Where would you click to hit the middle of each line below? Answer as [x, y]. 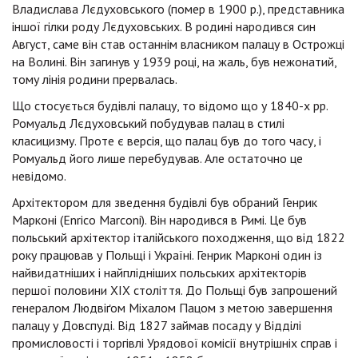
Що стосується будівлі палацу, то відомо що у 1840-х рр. [170, 105]
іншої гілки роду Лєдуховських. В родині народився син [164, 26]
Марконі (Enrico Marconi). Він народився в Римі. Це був [159, 219]
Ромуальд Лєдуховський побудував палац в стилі [148, 123]
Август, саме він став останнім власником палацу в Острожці [178, 44]
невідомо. [39, 175]
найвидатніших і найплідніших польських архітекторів [159, 272]
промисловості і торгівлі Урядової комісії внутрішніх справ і [175, 342]
